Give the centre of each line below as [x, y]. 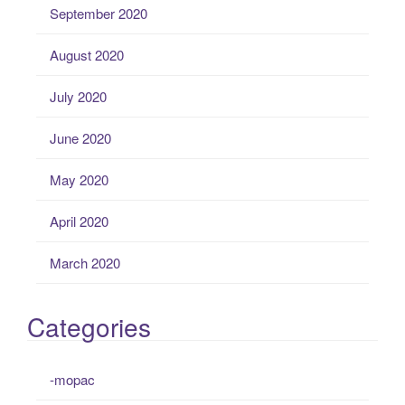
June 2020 [80, 137]
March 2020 [85, 262]
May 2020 [79, 179]
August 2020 [87, 54]
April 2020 [79, 221]
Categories [89, 327]
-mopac [72, 380]
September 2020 [99, 13]
